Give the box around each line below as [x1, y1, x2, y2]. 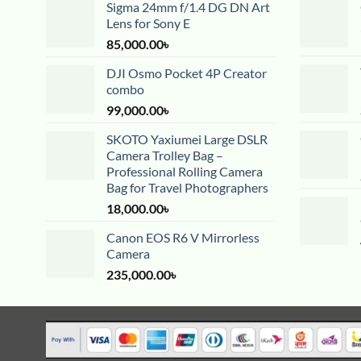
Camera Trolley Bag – [106, 147, 223, 164]
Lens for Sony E [106, 15, 190, 31]
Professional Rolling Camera [106, 164, 263, 180]
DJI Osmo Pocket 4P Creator [106, 65, 267, 81]
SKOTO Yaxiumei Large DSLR [106, 131, 268, 147]
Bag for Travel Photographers [106, 180, 268, 196]
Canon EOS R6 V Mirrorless [106, 230, 259, 246]
